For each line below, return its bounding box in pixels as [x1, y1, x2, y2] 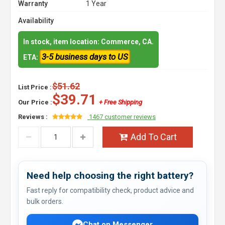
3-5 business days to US [42, 52, 128, 62]
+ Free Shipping [99, 98, 142, 106]
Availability [18, 17, 54, 25]
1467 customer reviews [87, 113, 156, 121]
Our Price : [18, 98, 52, 106]
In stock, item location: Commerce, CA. [23, 38, 154, 46]
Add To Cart [130, 132, 177, 142]
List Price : [18, 83, 52, 91]
